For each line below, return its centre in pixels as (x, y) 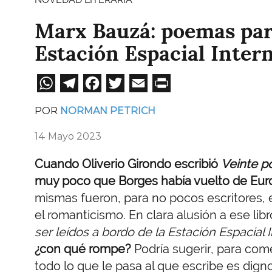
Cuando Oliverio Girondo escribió (128, 164)
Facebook (145, 81)
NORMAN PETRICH (108, 110)
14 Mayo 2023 (68, 136)
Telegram (121, 81)
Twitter (156, 81)
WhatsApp (103, 81)
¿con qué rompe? (83, 249)
